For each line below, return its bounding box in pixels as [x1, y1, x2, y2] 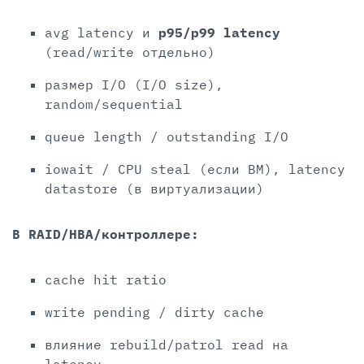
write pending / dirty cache [45, 304, 264, 321]
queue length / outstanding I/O [45, 128, 288, 145]
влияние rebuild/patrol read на [45, 336, 288, 353]
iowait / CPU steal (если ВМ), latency [45, 161, 345, 178]
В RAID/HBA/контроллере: [12, 226, 199, 243]
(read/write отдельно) [45, 44, 215, 61]
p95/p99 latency [158, 24, 280, 41]
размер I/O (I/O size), [45, 76, 223, 93]
